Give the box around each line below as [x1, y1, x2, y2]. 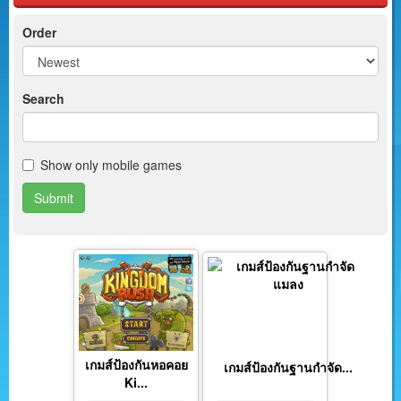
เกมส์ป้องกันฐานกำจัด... [224, 358, 353, 376]
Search [22, 90, 64, 107]
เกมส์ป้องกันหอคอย [84, 355, 188, 373]
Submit [34, 189, 73, 207]
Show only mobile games [40, 156, 182, 174]
